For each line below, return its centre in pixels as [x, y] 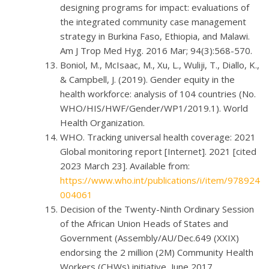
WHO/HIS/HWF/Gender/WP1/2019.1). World [154, 108]
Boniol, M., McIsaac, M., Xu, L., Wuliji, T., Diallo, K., [160, 65]
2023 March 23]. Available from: [125, 165]
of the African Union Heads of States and [144, 223]
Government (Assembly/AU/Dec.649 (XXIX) [150, 237]
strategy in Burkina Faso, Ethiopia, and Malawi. [155, 36]
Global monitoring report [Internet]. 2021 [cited [158, 151]
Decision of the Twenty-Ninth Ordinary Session [157, 209]
